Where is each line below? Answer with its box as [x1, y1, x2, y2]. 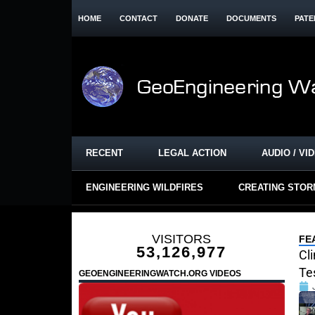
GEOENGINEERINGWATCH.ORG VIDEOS [79, 269, 241, 278]
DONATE [176, 14, 208, 22]
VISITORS [152, 232, 212, 246]
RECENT [86, 148, 123, 158]
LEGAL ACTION [158, 148, 226, 158]
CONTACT [120, 14, 157, 22]
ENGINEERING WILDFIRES [86, 182, 203, 193]
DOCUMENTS [226, 14, 276, 22]
